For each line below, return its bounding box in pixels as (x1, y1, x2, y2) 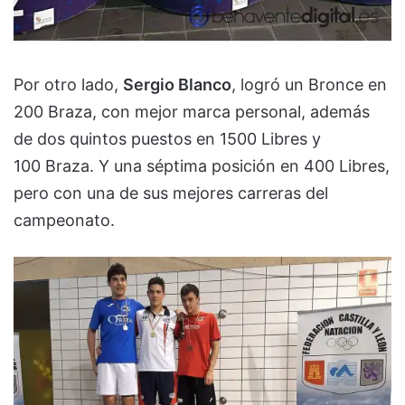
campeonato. (14, 211, 115, 231)
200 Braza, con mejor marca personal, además (14, 102, 370, 122)
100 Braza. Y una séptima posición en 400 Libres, (14, 156, 390, 176)
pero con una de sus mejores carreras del (14, 184, 328, 203)
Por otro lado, (14, 75, 123, 95)
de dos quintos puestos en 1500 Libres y (14, 129, 321, 149)
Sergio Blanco (123, 75, 231, 95)
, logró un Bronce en (231, 75, 387, 95)
